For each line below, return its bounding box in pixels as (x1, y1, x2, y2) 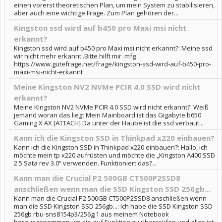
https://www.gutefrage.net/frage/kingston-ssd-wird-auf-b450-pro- (14, 59, 211, 68)
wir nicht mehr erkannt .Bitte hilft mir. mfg (14, 52, 136, 60)
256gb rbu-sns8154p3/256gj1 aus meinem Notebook (14, 210, 169, 219)
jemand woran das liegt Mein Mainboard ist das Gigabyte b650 (14, 111, 201, 119)
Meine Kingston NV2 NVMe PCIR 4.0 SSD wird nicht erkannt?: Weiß (14, 103, 209, 111)
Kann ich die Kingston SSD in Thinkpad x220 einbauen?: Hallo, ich (14, 143, 208, 152)
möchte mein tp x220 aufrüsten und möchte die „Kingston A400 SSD (14, 151, 215, 160)
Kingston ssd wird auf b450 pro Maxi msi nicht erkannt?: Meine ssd (14, 44, 213, 53)
